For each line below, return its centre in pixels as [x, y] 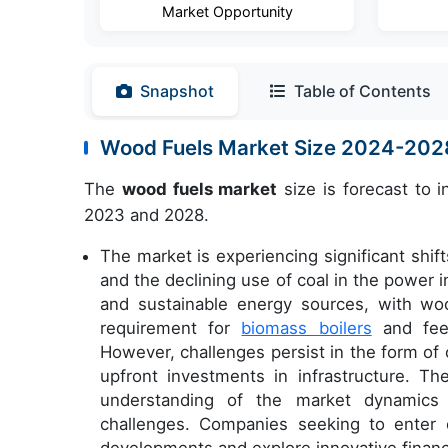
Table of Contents [362, 91]
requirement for [171, 328]
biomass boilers [306, 328]
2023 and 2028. [146, 215]
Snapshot [177, 91]
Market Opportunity [227, 11]
